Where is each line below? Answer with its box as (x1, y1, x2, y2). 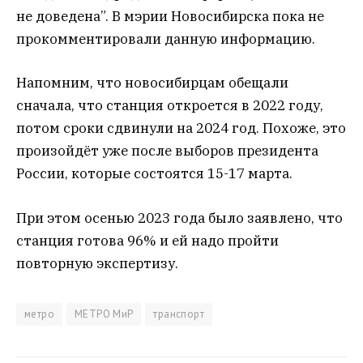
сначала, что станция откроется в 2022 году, (16, 96, 323, 115)
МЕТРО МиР (74, 306, 134, 321)
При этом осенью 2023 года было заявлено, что (16, 208, 343, 227)
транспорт (153, 306, 204, 321)
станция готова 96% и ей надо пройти (16, 231, 279, 250)
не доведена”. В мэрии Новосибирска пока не (16, 7, 324, 26)
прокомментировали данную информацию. (16, 30, 315, 49)
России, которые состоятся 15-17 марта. (16, 164, 293, 183)
